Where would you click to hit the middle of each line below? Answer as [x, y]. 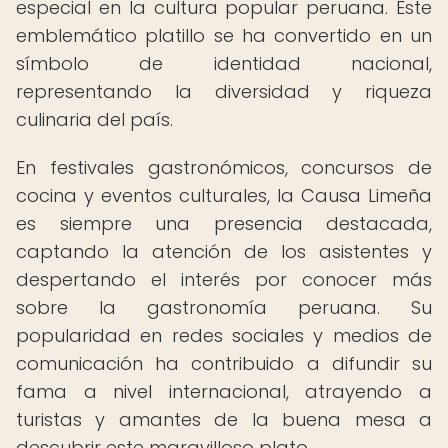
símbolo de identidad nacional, [224, 63]
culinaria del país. [94, 119]
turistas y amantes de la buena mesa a [224, 419]
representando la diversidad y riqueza [224, 91]
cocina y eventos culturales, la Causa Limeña [224, 195]
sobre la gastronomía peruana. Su [224, 307]
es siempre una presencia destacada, [224, 223]
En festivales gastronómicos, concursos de [224, 167]
